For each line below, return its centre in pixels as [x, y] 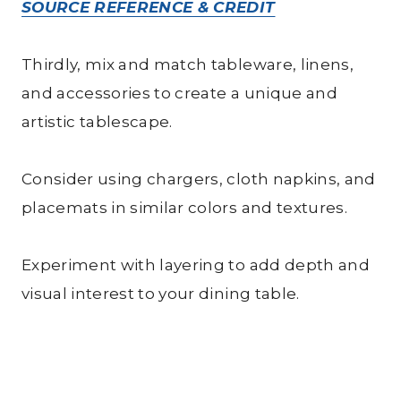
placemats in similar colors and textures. [184, 208]
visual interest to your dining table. [161, 294]
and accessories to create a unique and [179, 94]
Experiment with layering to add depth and [196, 265]
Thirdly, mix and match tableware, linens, [188, 65]
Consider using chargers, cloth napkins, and [199, 179]
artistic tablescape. [97, 122]
